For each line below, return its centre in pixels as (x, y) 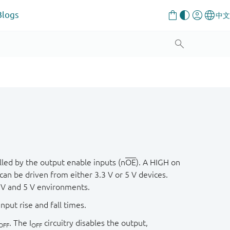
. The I (20, 223)
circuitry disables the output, (95, 223)
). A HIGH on (158, 162)
